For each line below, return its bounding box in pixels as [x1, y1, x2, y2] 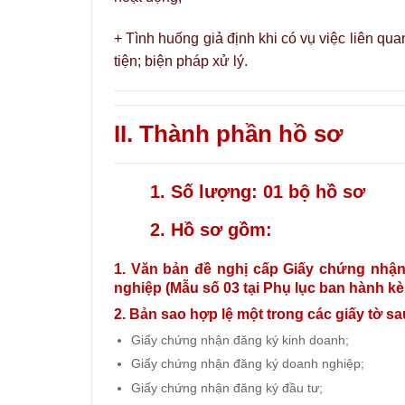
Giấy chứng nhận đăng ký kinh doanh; [130, 332, 349, 347]
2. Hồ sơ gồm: [150, 220, 272, 240]
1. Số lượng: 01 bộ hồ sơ [150, 182, 365, 202]
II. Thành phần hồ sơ [114, 121, 343, 147]
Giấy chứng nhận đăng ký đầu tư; [130, 380, 323, 395]
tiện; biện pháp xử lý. [114, 52, 248, 69]
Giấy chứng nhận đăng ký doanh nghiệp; [130, 356, 364, 372]
